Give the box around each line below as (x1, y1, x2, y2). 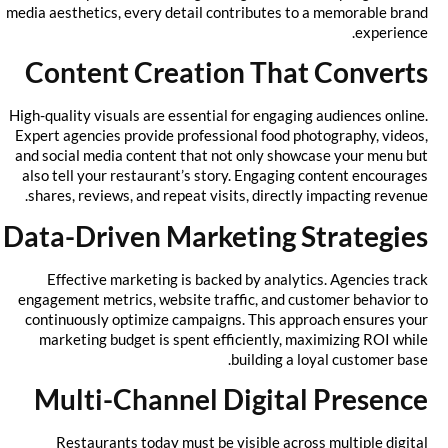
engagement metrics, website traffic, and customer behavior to (34, 289, 444, 308)
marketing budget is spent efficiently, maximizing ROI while (55, 329, 444, 348)
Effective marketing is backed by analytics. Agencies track (63, 269, 444, 288)
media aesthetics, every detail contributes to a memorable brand (22, 3, 444, 22)
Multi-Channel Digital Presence (50, 382, 444, 417)
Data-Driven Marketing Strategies (19, 218, 444, 253)
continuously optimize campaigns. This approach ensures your (41, 309, 444, 328)
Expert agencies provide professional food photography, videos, (31, 126, 444, 145)
